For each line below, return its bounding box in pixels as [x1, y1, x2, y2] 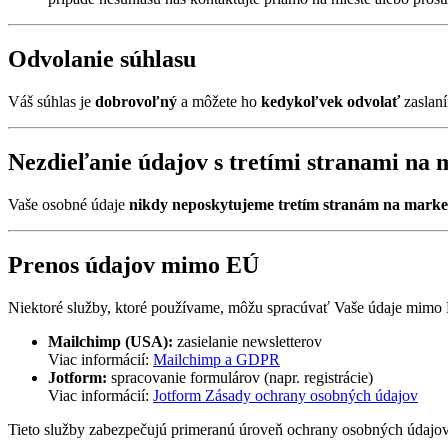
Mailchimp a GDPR [153, 350, 280, 368]
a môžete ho [177, 93, 261, 111]
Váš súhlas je [8, 93, 95, 111]
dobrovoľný [95, 93, 177, 111]
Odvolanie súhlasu [8, 46, 196, 73]
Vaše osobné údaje [8, 196, 129, 213]
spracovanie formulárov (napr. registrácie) [107, 368, 373, 386]
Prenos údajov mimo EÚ [8, 251, 259, 278]
